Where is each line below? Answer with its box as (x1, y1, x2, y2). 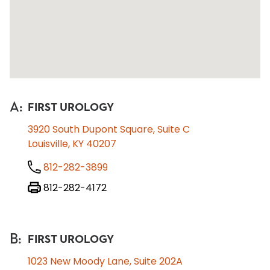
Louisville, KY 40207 (27, 137, 116, 151)
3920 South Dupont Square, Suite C (27, 122, 190, 136)
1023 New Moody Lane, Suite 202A (27, 254, 183, 268)
